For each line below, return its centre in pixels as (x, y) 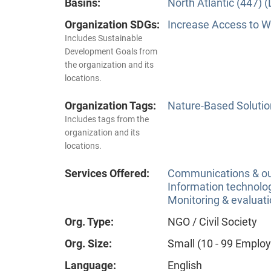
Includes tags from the (107, 119)
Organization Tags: (110, 106)
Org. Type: (89, 222)
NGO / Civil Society (212, 222)
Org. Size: (88, 244)
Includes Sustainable (103, 38)
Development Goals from (111, 52)
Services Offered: (107, 174)
